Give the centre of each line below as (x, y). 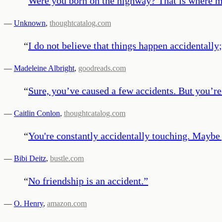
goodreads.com (102, 68)
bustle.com (67, 158)
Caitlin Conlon (37, 113)
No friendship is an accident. (86, 181)
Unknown (30, 23)
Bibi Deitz (30, 158)
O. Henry (28, 203)
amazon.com (67, 203)
